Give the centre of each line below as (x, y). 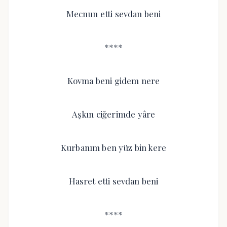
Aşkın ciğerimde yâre (113, 114)
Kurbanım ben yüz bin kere (113, 147)
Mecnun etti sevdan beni (113, 14)
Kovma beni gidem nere (113, 81)
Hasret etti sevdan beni (113, 181)
